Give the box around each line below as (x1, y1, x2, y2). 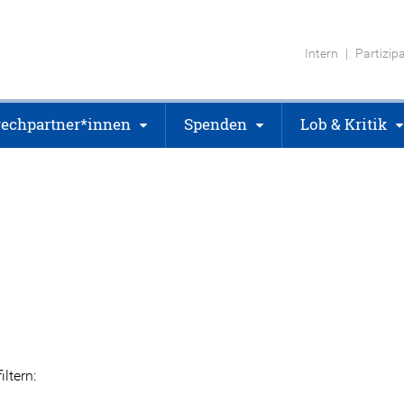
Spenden (184, 114, 247, 134)
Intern (305, 45, 338, 60)
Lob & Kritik (300, 114, 387, 134)
